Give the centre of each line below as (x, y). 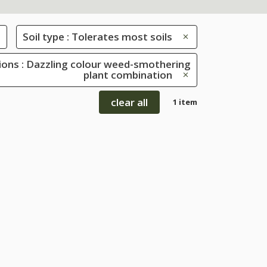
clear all (129, 102)
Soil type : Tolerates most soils (97, 36)
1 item (185, 102)
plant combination (128, 75)
